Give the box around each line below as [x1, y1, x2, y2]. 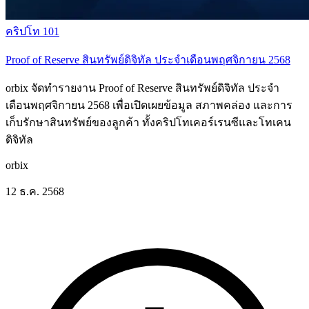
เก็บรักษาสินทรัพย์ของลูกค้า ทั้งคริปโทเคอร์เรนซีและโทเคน [6, 116, 291, 128]
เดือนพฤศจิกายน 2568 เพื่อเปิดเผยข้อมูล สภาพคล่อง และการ [6, 99, 292, 111]
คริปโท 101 [6, 25, 59, 37]
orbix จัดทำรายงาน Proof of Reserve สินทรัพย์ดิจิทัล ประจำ [6, 81, 279, 94]
